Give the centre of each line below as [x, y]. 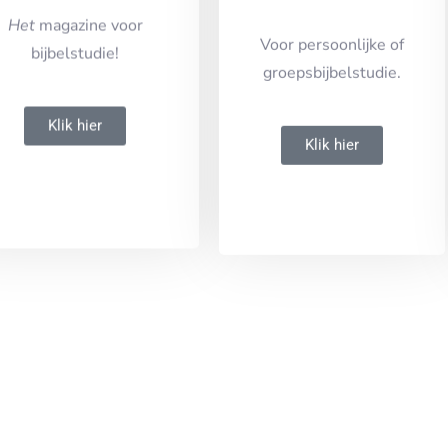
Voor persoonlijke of [331, 65]
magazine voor [88, 51]
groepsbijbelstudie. [331, 93]
